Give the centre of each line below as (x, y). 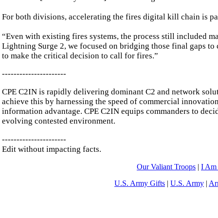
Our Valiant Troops (166, 166)
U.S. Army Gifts (140, 183)
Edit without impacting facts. (52, 149)
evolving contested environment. (59, 121)
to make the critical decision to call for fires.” (80, 55)
